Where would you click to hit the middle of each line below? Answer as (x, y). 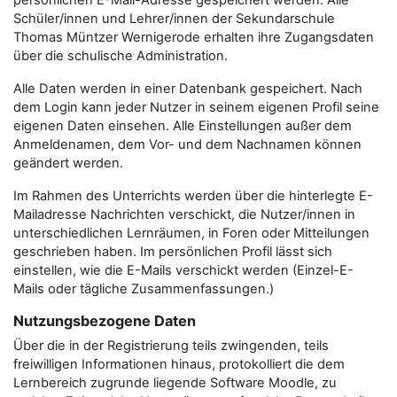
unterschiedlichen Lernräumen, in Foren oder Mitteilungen (191, 233)
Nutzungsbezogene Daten (105, 321)
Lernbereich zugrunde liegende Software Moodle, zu (175, 383)
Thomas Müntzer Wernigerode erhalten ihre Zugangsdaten (194, 37)
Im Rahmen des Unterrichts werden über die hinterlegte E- (193, 196)
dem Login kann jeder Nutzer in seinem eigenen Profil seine (196, 107)
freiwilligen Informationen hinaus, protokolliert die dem (179, 364)
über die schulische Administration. (121, 56)
